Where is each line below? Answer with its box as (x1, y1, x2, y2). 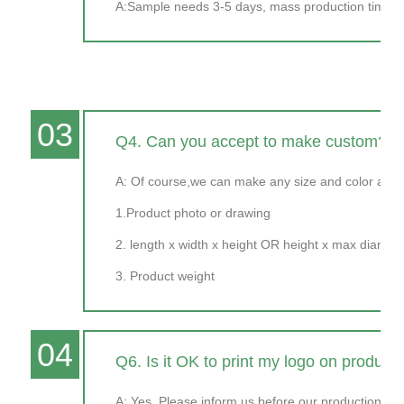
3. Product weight (115, 268, 216, 283)
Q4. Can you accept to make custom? (115, 132, 388, 151)
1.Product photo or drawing (115, 205, 271, 220)
